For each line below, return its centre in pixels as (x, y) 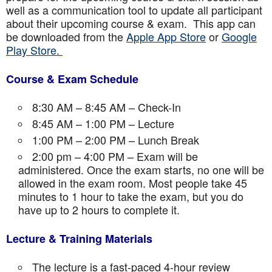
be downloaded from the (66, 36)
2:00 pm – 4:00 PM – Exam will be (115, 156)
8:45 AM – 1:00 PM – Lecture (103, 123)
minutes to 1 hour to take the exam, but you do (131, 196)
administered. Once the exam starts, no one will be (141, 169)
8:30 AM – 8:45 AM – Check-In (107, 107)
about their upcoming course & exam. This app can (131, 23)
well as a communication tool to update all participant (134, 10)
